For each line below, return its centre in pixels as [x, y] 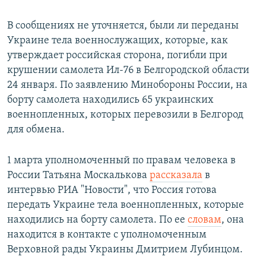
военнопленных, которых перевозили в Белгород [125, 115]
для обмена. [36, 130]
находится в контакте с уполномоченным [107, 235]
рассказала [176, 176]
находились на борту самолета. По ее [97, 220]
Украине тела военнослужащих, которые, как [118, 41]
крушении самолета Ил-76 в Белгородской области [128, 71]
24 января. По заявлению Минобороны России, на [127, 85]
